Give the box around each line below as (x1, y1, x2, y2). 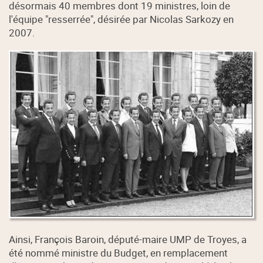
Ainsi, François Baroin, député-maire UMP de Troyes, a (9, 232, 247, 246)
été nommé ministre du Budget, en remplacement (9, 245, 228, 259)
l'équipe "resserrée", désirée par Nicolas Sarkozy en (9, 12, 234, 26)
